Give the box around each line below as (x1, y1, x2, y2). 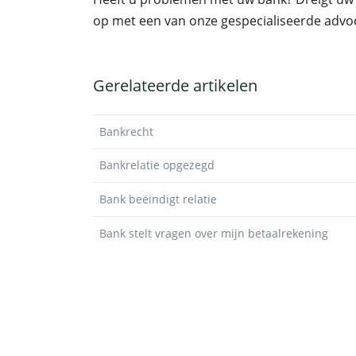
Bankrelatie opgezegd (99, 157, 215, 173)
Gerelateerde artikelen (93, 75, 257, 96)
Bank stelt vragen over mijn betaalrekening (99, 225, 328, 241)
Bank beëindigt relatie (99, 191, 217, 207)
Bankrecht (99, 123, 153, 139)
